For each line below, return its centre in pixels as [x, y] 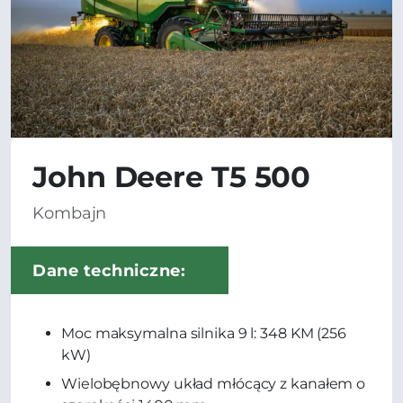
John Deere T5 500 [172, 176]
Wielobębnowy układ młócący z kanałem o [214, 383]
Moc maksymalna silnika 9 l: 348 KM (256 [204, 333]
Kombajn [70, 212]
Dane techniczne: [109, 270]
